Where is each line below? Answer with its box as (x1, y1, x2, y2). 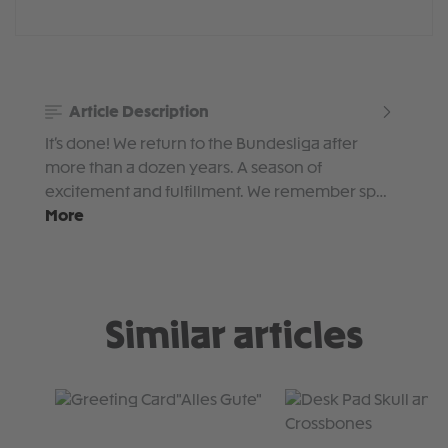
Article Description (65, 104, 209, 121)
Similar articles (105, 320, 363, 357)
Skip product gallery (39, 391, 187, 408)
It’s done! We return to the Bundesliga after (45, 136, 358, 153)
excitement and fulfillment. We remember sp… (45, 184, 387, 201)
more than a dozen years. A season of (45, 160, 322, 177)
